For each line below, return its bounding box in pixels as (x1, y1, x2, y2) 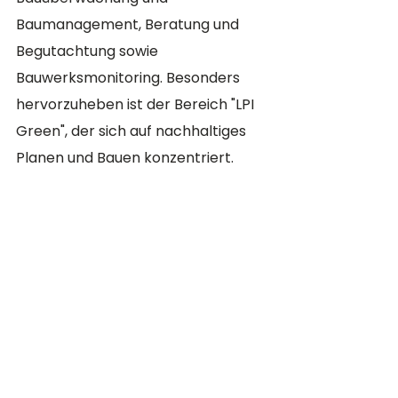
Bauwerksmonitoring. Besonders (16, 68, 243, 88)
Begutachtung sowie (16, 41, 162, 61)
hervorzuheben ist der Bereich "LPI (16, 94, 258, 115)
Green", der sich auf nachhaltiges (16, 121, 250, 141)
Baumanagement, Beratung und (16, 14, 243, 35)
